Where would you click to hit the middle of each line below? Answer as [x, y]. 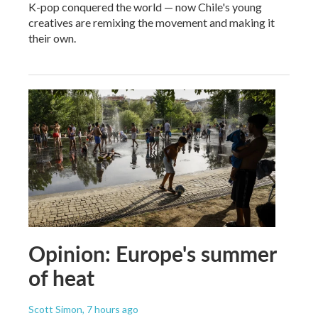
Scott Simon [55, 309]
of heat [61, 277]
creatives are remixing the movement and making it [152, 22]
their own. [52, 38]
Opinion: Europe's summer [152, 253]
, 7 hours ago [110, 309]
